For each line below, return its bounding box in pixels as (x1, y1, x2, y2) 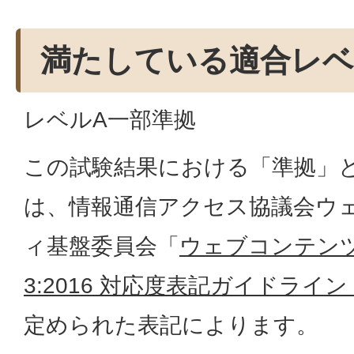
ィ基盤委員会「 (24, 233, 179, 258)
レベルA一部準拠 (24, 107, 196, 132)
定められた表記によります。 (24, 312, 325, 337)
